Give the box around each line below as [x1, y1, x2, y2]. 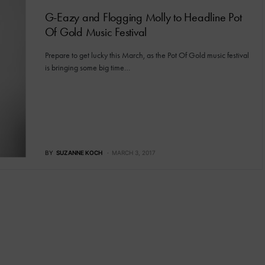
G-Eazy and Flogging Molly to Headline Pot [44, 10, 242, 24]
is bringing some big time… [44, 63, 130, 73]
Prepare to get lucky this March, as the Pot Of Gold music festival [44, 50, 249, 60]
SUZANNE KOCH [56, 148, 102, 156]
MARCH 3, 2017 [111, 148, 156, 156]
